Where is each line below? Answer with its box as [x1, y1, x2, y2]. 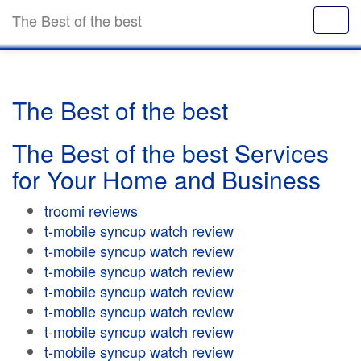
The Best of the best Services [12, 135, 329, 170]
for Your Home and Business [12, 162, 321, 197]
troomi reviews [44, 200, 138, 221]
